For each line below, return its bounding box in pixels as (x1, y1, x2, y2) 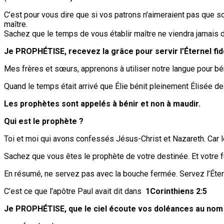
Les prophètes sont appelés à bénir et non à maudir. (4, 98, 200, 108)
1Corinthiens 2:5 (145, 186, 207, 196)
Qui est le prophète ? (4, 116, 83, 126)
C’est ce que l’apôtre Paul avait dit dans (4, 186, 145, 196)
